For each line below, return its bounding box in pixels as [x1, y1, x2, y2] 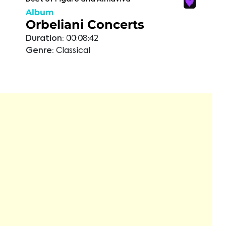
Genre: [26, 47, 54, 55]
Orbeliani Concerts [26, 17, 144, 32]
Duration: [26, 35, 64, 43]
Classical [56, 47, 90, 55]
